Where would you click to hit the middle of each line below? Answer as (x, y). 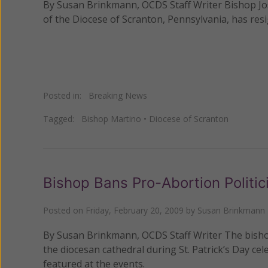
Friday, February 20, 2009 (135, 210)
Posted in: (66, 95)
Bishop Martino (111, 118)
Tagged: (62, 118)
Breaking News (118, 95)
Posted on (64, 210)
